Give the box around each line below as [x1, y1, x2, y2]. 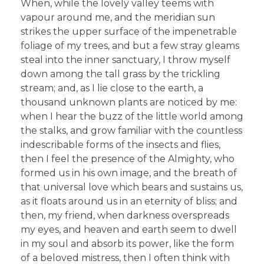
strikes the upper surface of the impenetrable [21, 25, 237, 37]
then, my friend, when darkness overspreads [21, 209, 229, 221]
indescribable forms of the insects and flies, [21, 138, 220, 150]
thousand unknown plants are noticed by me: [21, 96, 237, 108]
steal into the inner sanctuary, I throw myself [21, 54, 230, 65]
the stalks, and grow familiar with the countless [21, 124, 242, 136]
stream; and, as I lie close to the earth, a [21, 82, 203, 94]
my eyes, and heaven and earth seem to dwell [21, 223, 237, 235]
